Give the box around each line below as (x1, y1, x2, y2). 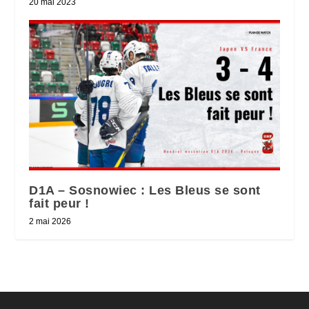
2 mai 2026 (29, 217, 72, 227)
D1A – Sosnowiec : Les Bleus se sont (29, 183, 261, 198)
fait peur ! (29, 197, 90, 211)
